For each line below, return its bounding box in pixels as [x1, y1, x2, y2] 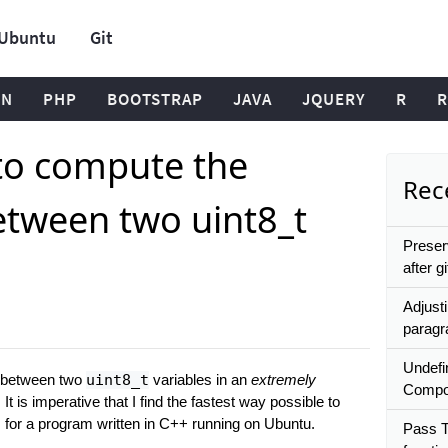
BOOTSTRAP [107, 88, 203, 110]
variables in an [148, 371, 251, 388]
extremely [250, 371, 316, 388]
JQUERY [302, 88, 366, 110]
